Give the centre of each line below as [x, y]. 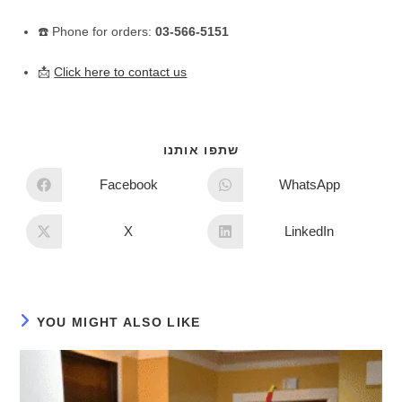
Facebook [128, 185]
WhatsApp [309, 185]
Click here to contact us [121, 71]
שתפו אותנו [201, 149]
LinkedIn [310, 232]
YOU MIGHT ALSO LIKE [118, 322]
